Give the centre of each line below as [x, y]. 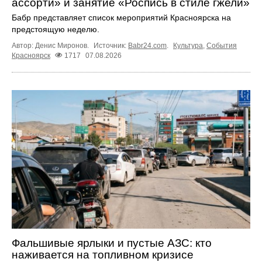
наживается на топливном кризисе [103, 254]
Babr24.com [147, 45]
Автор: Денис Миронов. [51, 45]
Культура [188, 45]
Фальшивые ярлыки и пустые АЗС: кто [112, 243]
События [222, 45]
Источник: [111, 45]
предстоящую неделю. [56, 29]
